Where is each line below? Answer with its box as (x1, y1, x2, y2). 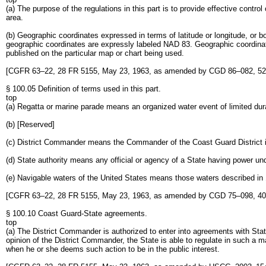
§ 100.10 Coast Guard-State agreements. (6, 209, 147, 218)
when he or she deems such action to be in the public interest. (6, 245, 220, 254)
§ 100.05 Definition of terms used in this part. (6, 84, 161, 93)
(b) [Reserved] (6, 120, 55, 129)
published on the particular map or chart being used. (6, 49, 184, 58)
